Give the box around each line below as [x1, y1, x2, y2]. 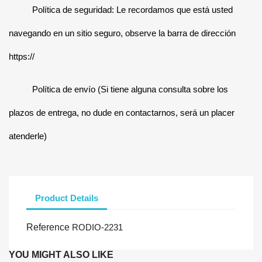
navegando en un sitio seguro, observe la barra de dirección [9, 28, 236, 38]
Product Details [35, 192, 98, 203]
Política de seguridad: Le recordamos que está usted [32, 5, 233, 15]
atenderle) [9, 131, 47, 141]
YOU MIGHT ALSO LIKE [9, 250, 113, 260]
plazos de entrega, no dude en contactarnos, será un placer [9, 108, 235, 118]
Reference [26, 222, 70, 232]
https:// [9, 51, 35, 61]
